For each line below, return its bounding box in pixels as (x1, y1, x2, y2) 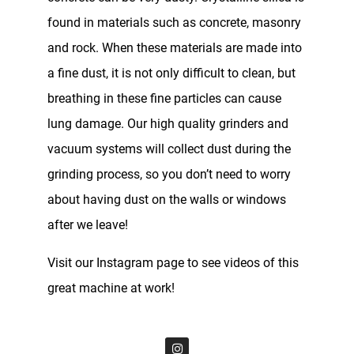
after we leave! (47, 217, 128, 232)
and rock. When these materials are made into (47, 40, 302, 55)
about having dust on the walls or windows (47, 191, 286, 207)
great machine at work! (47, 280, 175, 296)
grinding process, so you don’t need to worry (47, 166, 291, 182)
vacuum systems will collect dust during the (47, 141, 291, 156)
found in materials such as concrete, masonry (47, 14, 301, 30)
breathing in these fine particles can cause (47, 90, 281, 106)
